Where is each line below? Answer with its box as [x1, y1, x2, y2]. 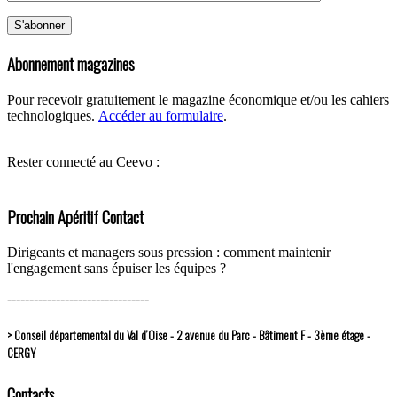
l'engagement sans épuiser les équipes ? [7, 261, 226, 276]
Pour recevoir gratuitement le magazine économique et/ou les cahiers [7, 91, 389, 107]
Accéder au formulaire [98, 107, 223, 123]
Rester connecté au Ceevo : [7, 153, 160, 169]
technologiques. [7, 107, 98, 123]
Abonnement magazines [7, 51, 135, 76]
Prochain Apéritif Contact [7, 204, 144, 229]
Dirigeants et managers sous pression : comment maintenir [7, 245, 331, 261]
